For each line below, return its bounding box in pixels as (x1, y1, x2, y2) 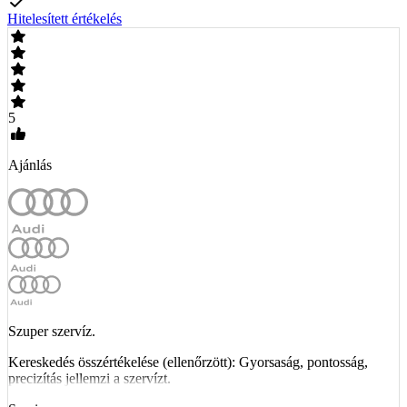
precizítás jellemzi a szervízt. (8, 370, 171, 386)
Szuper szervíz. (8, 323, 95, 339)
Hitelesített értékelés (7, 10, 122, 26)
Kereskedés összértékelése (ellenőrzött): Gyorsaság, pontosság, (8, 353, 368, 370)
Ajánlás (8, 156, 52, 173)
